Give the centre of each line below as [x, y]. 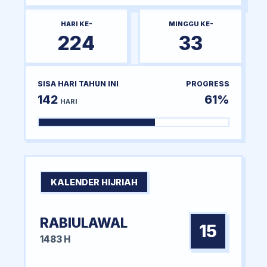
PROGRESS [208, 83]
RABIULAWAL [84, 222]
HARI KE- [76, 24]
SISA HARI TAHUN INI [78, 83]
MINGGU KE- [191, 24]
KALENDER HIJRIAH [94, 182]
